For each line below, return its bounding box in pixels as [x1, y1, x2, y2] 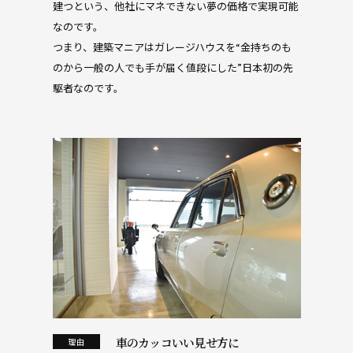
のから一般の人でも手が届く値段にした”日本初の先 [52, 59, 293, 75]
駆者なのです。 [52, 80, 124, 95]
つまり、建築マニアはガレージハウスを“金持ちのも [52, 39, 292, 54]
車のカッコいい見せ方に [115, 333, 240, 351]
